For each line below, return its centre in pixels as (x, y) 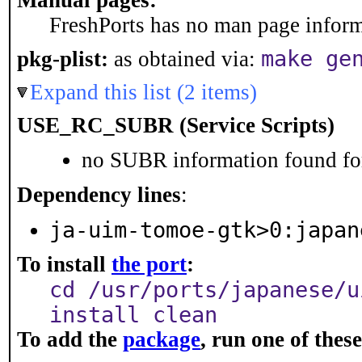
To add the (70, 339)
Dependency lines (99, 195)
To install (64, 264)
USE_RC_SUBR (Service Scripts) (176, 125)
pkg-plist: (63, 59)
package (162, 339)
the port (149, 264)
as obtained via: (185, 59)
